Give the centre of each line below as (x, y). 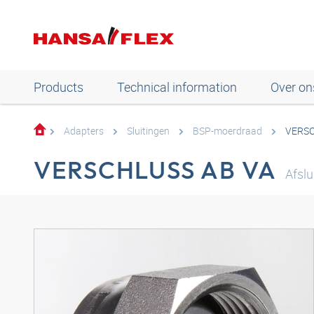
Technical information (177, 87)
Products (59, 87)
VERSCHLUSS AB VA (155, 170)
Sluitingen (148, 131)
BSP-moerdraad (227, 131)
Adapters (84, 131)
